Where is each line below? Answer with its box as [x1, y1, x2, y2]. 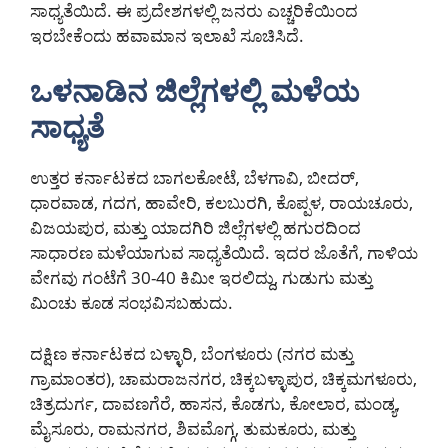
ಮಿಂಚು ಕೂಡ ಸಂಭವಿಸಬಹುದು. [30, 291, 233, 315]
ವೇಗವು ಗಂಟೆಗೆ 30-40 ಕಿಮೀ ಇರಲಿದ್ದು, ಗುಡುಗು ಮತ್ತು [30, 266, 373, 290]
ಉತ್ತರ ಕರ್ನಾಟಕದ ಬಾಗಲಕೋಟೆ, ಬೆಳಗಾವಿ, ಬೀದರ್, [30, 166, 359, 190]
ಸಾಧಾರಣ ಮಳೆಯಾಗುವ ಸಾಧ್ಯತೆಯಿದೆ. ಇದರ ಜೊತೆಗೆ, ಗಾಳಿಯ [30, 241, 418, 265]
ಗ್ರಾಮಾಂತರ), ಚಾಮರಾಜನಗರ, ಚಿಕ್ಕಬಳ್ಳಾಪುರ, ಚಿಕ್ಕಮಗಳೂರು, [30, 366, 417, 390]
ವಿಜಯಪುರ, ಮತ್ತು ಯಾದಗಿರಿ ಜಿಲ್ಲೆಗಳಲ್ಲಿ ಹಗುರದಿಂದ [30, 216, 361, 240]
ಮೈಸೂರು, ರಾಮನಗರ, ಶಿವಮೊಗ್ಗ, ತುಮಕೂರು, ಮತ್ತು [30, 416, 356, 440]
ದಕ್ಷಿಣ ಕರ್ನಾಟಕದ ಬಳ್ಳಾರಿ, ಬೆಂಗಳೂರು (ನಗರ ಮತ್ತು [30, 341, 354, 365]
